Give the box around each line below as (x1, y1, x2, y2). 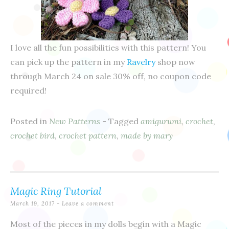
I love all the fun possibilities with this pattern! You (10, 42, 206, 53)
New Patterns (49, 116, 100, 127)
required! (10, 85, 47, 96)
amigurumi (141, 116, 181, 127)
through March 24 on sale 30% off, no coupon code (10, 71, 211, 82)
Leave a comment (62, 200, 114, 208)
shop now (155, 57, 195, 67)
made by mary (121, 130, 173, 141)
